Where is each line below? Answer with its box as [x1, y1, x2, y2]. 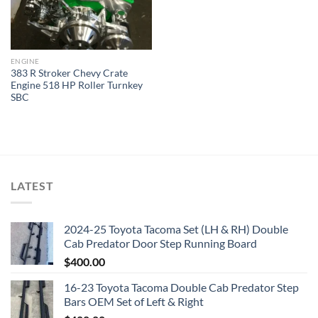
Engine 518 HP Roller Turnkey [10, 79, 143, 91]
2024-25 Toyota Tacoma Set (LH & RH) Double [64, 222, 288, 236]
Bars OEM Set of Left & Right [64, 295, 204, 309]
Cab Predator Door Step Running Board [64, 236, 257, 251]
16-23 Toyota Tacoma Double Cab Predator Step [64, 280, 299, 295]
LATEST [11, 178, 54, 192]
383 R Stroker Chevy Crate [10, 67, 128, 79]
